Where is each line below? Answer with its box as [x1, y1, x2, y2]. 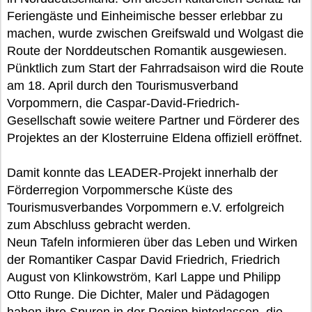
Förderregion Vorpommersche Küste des [7, 182, 233, 197]
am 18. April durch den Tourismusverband [7, 78, 238, 93]
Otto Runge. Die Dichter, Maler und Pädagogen [7, 287, 270, 302]
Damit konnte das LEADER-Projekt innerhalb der [7, 165, 278, 180]
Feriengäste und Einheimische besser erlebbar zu [7, 8, 283, 23]
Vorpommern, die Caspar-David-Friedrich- [7, 95, 240, 110]
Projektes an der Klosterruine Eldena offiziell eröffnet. [7, 130, 302, 145]
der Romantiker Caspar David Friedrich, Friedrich [7, 252, 280, 267]
